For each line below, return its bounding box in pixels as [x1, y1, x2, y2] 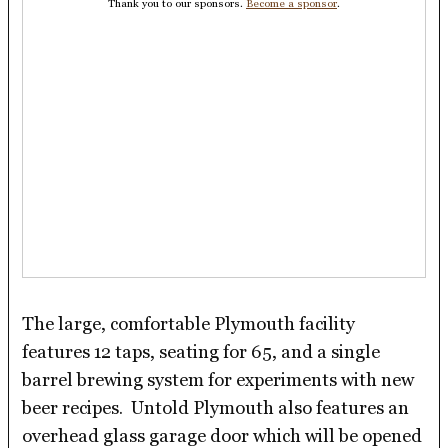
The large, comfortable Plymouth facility [22, 312, 356, 334]
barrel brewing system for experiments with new [22, 368, 415, 390]
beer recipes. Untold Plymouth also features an [22, 396, 410, 418]
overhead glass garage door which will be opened [22, 424, 423, 446]
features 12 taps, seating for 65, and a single [22, 340, 381, 362]
